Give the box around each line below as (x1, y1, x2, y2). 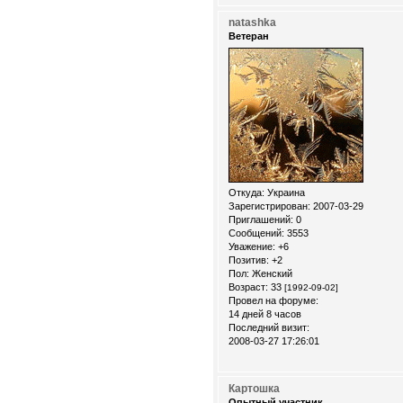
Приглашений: (228, 213, 293, 225)
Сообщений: (228, 227, 284, 238)
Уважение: (228, 240, 275, 252)
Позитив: (228, 254, 269, 265)
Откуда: (228, 186, 264, 198)
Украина (264, 186, 305, 198)
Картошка (228, 381, 280, 395)
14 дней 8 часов (228, 308, 301, 319)
